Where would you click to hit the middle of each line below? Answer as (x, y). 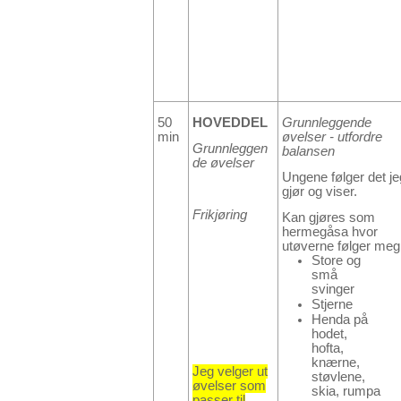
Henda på (340, 320)
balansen (308, 151)
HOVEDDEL (230, 122)
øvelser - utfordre (332, 137)
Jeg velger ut (230, 372)
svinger (333, 290)
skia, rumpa (346, 392)
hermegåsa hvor (330, 232)
